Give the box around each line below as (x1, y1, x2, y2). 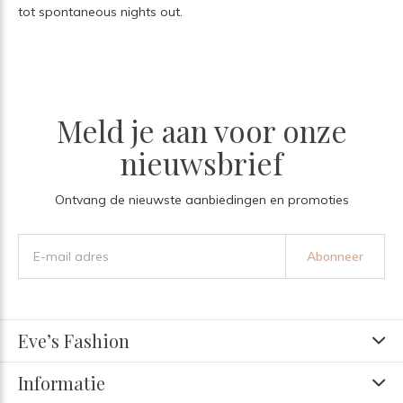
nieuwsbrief (121, 142, 282, 183)
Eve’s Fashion (18, 327, 130, 353)
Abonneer (306, 247, 363, 264)
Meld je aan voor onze (56, 110, 347, 150)
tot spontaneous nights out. (18, 3, 183, 20)
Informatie (18, 370, 105, 395)
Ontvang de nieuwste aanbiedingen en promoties (54, 191, 349, 208)
